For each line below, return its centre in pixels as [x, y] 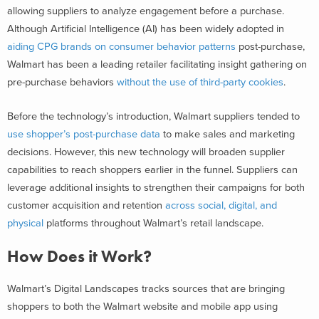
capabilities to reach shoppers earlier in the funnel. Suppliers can [152, 169]
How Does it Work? [79, 257]
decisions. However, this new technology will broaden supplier [146, 152]
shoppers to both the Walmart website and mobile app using [142, 306]
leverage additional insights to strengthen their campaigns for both [156, 187]
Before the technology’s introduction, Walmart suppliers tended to [153, 116]
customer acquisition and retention [86, 205]
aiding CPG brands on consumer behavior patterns [121, 46]
